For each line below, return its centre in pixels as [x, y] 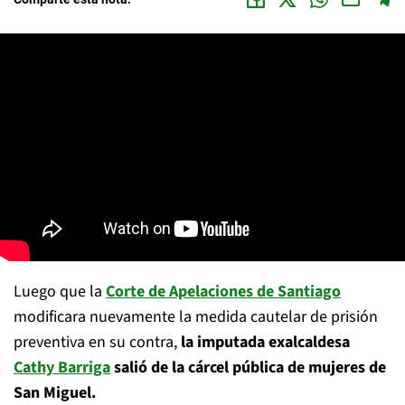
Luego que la [60, 292]
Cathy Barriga [62, 367]
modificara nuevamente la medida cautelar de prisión [196, 317]
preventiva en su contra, [97, 342]
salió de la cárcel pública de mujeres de [248, 367]
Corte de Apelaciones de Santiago [223, 292]
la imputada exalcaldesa [265, 342]
